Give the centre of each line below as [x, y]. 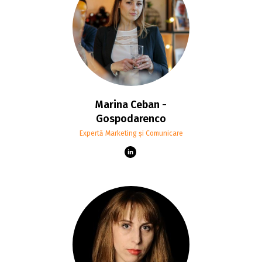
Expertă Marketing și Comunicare [131, 133]
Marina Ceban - [131, 104]
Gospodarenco [131, 118]
